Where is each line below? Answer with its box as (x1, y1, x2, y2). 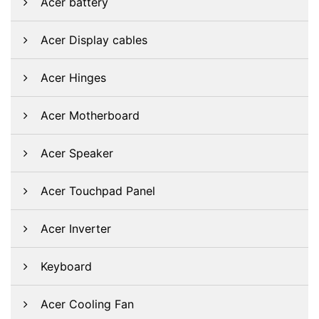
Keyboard (41, 259, 92, 273)
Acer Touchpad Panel (41, 184, 155, 198)
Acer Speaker (41, 146, 113, 160)
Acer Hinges (41, 70, 106, 85)
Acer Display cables (41, 33, 147, 47)
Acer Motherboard (41, 108, 140, 122)
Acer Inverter (41, 221, 111, 236)
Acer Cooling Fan (41, 297, 134, 311)
